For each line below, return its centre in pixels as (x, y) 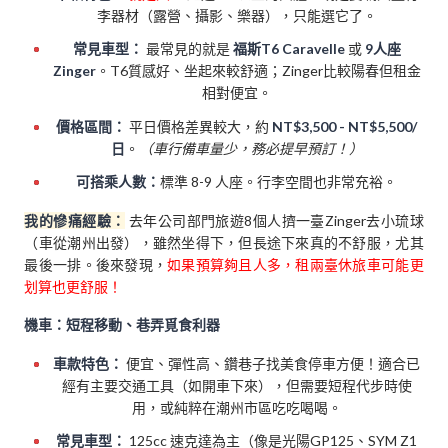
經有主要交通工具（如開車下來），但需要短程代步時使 (236, 386)
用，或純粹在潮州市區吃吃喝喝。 (236, 408)
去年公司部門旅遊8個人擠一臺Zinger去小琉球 (274, 220)
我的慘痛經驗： (75, 220)
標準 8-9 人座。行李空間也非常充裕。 (279, 181)
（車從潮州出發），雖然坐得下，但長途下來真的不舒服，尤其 (224, 242)
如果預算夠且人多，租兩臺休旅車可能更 (295, 264)
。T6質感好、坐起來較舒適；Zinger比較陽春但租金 (258, 71)
